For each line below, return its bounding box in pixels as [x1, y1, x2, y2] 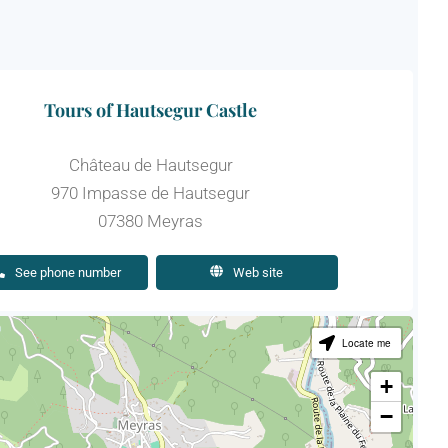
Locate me [342, 335, 391, 350]
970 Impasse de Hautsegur [51, 183, 250, 204]
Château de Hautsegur [68, 155, 233, 176]
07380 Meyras [98, 211, 203, 232]
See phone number [15, 264, 121, 280]
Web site [233, 264, 283, 280]
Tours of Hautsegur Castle [44, 98, 257, 123]
